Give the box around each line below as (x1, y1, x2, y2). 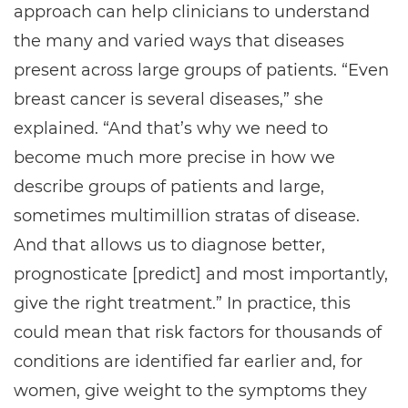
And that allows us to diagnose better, (14, 235, 325, 255)
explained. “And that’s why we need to (14, 118, 328, 138)
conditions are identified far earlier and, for (14, 352, 362, 372)
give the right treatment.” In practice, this (14, 293, 351, 313)
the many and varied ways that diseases (14, 31, 344, 51)
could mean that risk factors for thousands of (14, 322, 382, 342)
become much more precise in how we (14, 148, 335, 168)
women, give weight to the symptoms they (14, 381, 367, 401)
